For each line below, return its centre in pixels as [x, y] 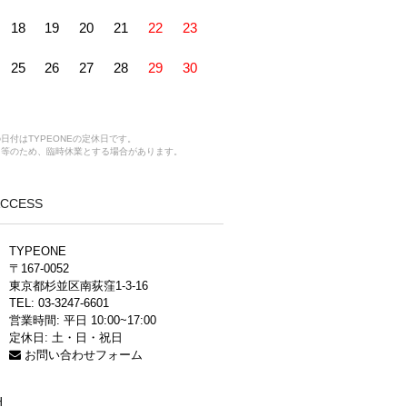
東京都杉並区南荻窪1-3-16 [79, 286]
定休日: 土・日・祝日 [66, 338]
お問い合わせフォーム [82, 355]
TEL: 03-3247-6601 [59, 303]
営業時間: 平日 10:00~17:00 [83, 321]
